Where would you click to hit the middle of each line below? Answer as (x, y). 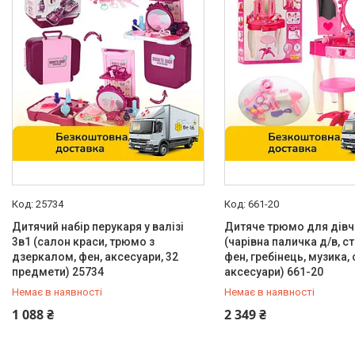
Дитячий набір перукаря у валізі (98, 227)
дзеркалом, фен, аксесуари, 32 (95, 257)
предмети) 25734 (58, 272)
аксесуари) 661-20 (273, 272)
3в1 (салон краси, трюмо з (83, 242)
